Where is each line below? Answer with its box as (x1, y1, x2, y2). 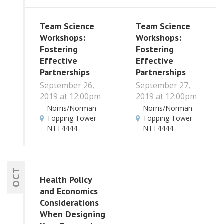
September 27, (135, 79, 190, 91)
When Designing (40, 208, 105, 220)
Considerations (40, 197, 99, 209)
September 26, (40, 79, 94, 91)
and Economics (40, 185, 98, 197)
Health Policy (40, 174, 92, 186)
